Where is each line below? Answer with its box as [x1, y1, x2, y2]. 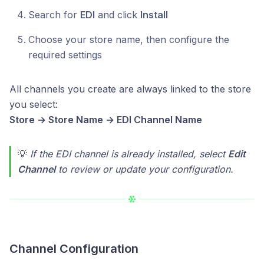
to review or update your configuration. [55, 163, 233, 175]
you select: [9, 98, 58, 110]
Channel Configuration [9, 241, 138, 256]
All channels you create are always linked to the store [9, 82, 251, 95]
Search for [28, 8, 80, 21]
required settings [28, 48, 102, 61]
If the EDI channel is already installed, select [30, 147, 228, 160]
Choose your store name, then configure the [28, 33, 229, 45]
